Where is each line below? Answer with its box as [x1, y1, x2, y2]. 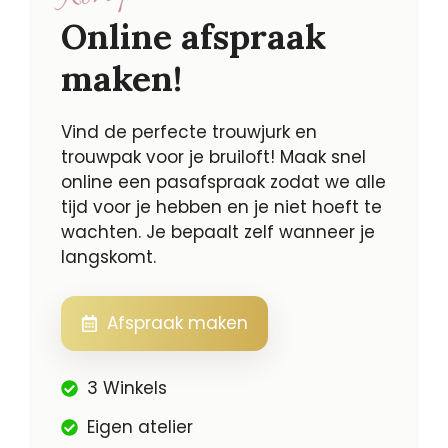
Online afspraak [61, 14, 326, 59]
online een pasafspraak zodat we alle [61, 170, 386, 194]
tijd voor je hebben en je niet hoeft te [61, 195, 382, 219]
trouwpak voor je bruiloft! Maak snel [61, 145, 366, 169]
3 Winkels [86, 375, 167, 400]
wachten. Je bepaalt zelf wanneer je [61, 220, 375, 244]
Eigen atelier [86, 415, 193, 440]
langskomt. [61, 245, 156, 269]
